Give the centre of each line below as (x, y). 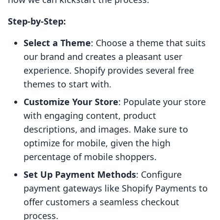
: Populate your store (162, 102)
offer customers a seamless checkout (101, 202)
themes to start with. (68, 84)
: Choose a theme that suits (148, 43)
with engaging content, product (90, 116)
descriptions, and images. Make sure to (106, 129)
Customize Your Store (71, 102)
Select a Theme (57, 43)
